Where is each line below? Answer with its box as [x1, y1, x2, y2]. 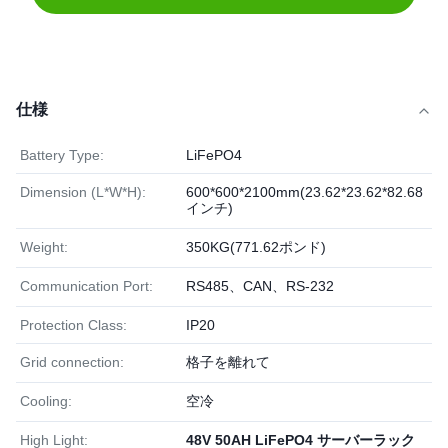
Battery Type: [20, 147, 104, 163]
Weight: [20, 239, 68, 255]
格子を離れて [186, 354, 270, 370]
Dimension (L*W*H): [20, 184, 146, 200]
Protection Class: [20, 317, 127, 333]
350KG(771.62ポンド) [186, 239, 326, 255]
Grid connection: [20, 354, 124, 370]
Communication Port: [20, 278, 153, 294]
